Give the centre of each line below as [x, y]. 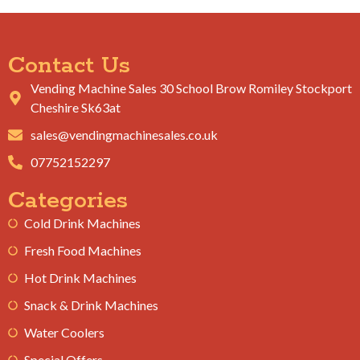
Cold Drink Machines [82, 223]
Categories [68, 200]
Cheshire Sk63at [75, 107]
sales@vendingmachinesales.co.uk [124, 134]
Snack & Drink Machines [91, 305]
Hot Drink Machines [80, 277]
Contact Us [69, 65]
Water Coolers [64, 332]
